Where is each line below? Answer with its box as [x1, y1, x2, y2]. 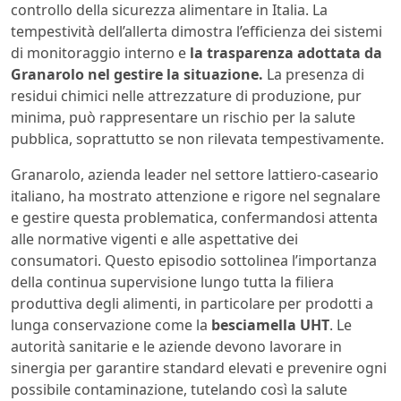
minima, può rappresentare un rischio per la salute [11, 107, 355, 128]
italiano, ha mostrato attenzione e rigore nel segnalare [11, 186, 380, 207]
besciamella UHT [211, 315, 329, 336]
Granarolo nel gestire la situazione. [11, 64, 263, 85]
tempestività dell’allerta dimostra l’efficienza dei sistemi [11, 21, 382, 42]
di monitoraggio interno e [11, 43, 190, 64]
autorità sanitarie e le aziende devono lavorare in [11, 337, 342, 357]
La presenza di [263, 64, 364, 85]
